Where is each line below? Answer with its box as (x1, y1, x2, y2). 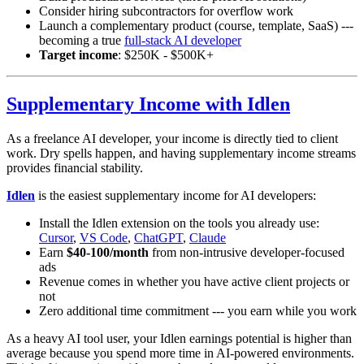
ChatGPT (134, 230, 183, 245)
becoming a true (39, 32, 124, 47)
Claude (189, 230, 226, 245)
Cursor (39, 230, 73, 245)
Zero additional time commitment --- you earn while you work (39, 303, 357, 318)
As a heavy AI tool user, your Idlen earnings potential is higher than (6, 331, 352, 345)
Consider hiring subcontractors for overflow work (39, 3, 293, 18)
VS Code (80, 230, 128, 245)
